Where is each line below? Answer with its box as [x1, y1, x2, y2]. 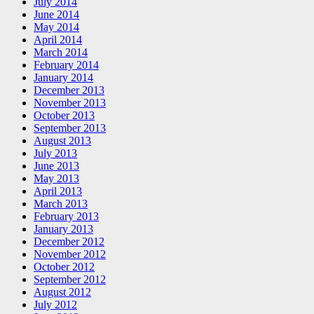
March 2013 [34, 198, 88, 210]
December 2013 [34, 84, 104, 97]
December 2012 [34, 235, 104, 248]
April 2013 [34, 185, 82, 198]
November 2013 [34, 97, 106, 109]
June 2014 [34, 8, 79, 21]
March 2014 [34, 46, 88, 59]
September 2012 [34, 273, 106, 286]
